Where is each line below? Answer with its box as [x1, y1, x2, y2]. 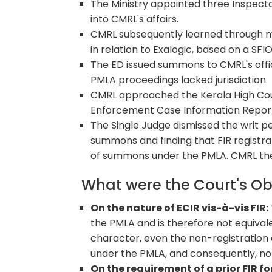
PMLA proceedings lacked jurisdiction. [90, 73, 268, 87]
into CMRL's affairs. [90, 12, 179, 27]
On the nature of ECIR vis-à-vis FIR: [90, 201, 269, 216]
